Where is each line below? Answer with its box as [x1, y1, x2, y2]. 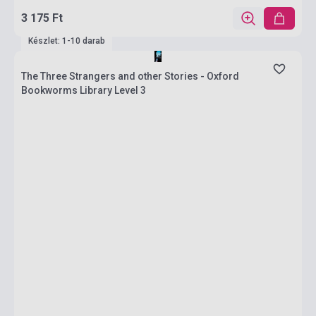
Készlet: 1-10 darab [28, 36, 105, 46]
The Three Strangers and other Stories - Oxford [21, 71, 239, 82]
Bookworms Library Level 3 [21, 85, 146, 96]
